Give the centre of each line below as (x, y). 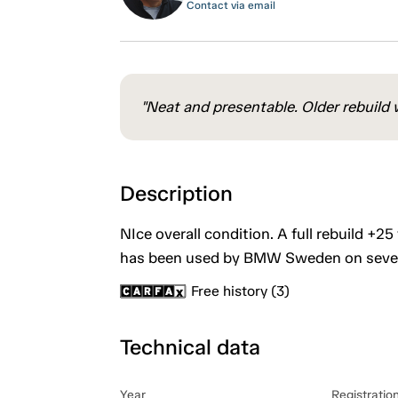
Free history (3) (240, 291)
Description (176, 193)
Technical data (190, 346)
